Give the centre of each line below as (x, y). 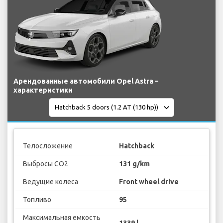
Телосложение (48, 146)
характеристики (43, 90)
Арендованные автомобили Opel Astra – (86, 81)
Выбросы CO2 (45, 164)
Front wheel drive (149, 182)
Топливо (37, 200)
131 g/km (134, 164)
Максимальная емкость (61, 218)
